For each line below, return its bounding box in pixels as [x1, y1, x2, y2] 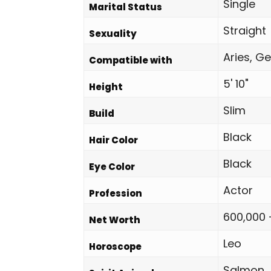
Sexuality [89, 27, 137, 40]
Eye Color [89, 160, 135, 173]
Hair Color [89, 134, 138, 146]
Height [89, 80, 123, 93]
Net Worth [89, 214, 140, 226]
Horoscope [89, 240, 142, 253]
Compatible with [89, 54, 172, 67]
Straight [223, 23, 266, 38]
